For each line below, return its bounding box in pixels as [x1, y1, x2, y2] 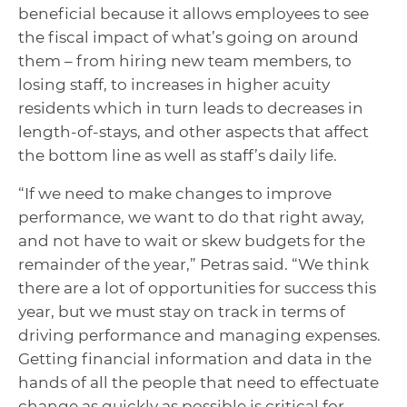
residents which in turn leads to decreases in [18, 99, 363, 118]
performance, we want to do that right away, [18, 208, 364, 227]
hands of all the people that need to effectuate [18, 373, 379, 392]
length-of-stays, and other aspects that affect [18, 123, 369, 142]
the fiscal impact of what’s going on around [18, 28, 359, 47]
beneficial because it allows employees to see [18, 5, 369, 24]
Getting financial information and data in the [18, 350, 372, 369]
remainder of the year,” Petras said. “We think [18, 255, 369, 274]
